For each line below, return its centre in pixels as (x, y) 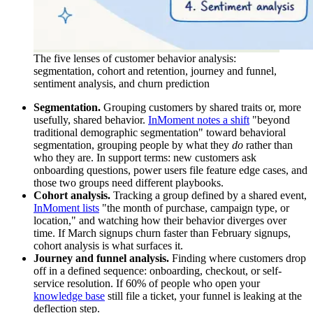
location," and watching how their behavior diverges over (160, 221)
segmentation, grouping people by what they (133, 145)
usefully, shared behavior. (91, 120)
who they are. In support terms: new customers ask (145, 158)
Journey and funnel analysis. (101, 259)
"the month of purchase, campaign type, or (194, 208)
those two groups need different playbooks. (129, 183)
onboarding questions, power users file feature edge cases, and (170, 170)
